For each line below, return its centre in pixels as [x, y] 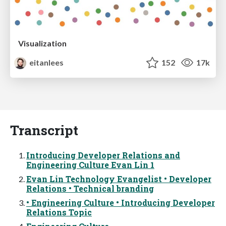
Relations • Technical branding [90, 188]
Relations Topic [59, 212]
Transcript [44, 130]
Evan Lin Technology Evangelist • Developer [119, 179]
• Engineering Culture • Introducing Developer [121, 202]
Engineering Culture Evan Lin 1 [90, 164]
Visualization [42, 43]
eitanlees [46, 62]
